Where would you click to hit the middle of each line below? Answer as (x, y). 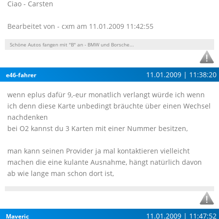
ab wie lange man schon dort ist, (61, 173)
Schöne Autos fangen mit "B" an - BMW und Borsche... (72, 44)
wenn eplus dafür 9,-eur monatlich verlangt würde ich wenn (106, 95)
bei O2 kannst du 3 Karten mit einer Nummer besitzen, (98, 128)
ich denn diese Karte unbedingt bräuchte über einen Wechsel (109, 106)
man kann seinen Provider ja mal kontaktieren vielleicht (99, 151)
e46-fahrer (21, 75)
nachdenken (28, 117)
